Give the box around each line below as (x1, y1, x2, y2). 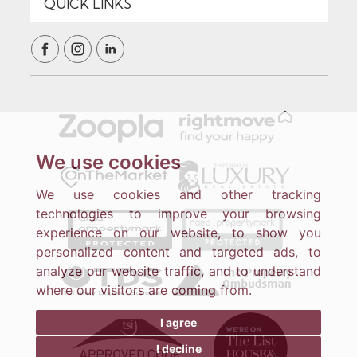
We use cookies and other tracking (36, 186, 321, 202)
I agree (160, 315, 197, 329)
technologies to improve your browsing (36, 206, 321, 222)
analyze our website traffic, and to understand (36, 263, 321, 279)
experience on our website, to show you (36, 225, 321, 241)
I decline (155, 342, 202, 355)
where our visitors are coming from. (36, 282, 252, 298)
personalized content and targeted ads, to (36, 244, 321, 260)
